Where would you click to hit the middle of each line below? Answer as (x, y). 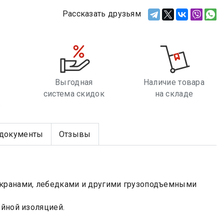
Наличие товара (174, 82)
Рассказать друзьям (102, 13)
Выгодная (74, 82)
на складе (174, 94)
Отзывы (75, 134)
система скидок (74, 94)
